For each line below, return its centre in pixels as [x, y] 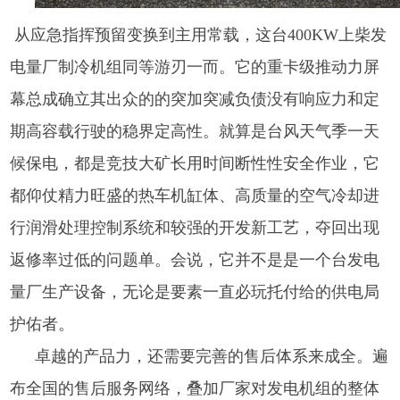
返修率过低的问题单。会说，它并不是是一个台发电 [195, 259]
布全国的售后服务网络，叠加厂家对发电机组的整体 [195, 388]
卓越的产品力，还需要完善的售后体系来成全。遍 [212, 356]
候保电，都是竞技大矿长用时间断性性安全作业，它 [195, 163]
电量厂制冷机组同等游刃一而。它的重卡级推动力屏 [195, 67]
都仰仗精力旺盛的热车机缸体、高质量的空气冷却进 [195, 195]
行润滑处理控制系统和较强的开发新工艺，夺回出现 [195, 227]
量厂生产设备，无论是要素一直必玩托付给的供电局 [195, 292]
